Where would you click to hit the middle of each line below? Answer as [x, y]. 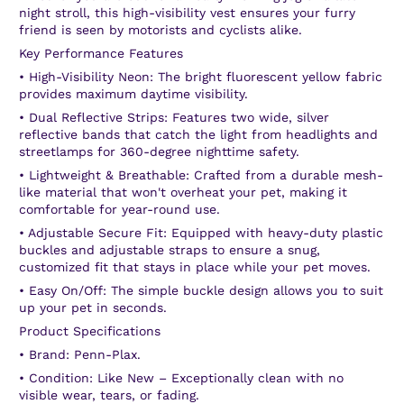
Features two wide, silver [248, 117]
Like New [126, 377]
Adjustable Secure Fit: [97, 232]
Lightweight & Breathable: [109, 174]
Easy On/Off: [68, 290]
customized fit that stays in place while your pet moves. [195, 266]
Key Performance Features [101, 53]
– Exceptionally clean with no [249, 377]
